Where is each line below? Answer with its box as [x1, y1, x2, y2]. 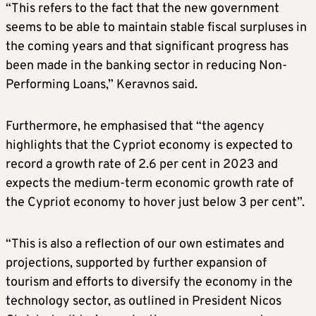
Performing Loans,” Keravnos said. [6, 77, 197, 94]
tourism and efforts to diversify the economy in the [6, 274, 293, 291]
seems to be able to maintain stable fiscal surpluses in [6, 20, 307, 37]
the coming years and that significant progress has [6, 39, 288, 56]
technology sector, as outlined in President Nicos [6, 293, 281, 310]
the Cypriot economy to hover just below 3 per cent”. [6, 195, 305, 212]
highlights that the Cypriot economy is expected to [6, 138, 293, 154]
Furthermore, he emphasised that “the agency [6, 119, 265, 135]
